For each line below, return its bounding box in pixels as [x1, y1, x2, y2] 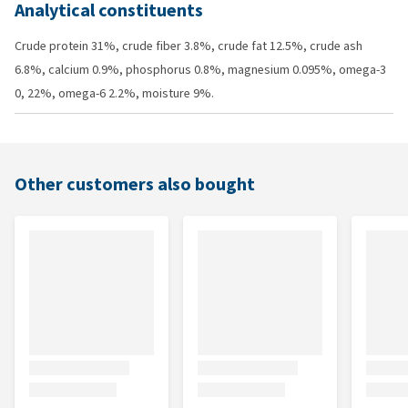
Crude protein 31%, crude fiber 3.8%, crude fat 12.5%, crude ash [15, 37, 362, 55]
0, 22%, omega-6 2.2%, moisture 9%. [15, 85, 214, 102]
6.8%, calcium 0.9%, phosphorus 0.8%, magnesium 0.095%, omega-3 [15, 61, 386, 78]
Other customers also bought [15, 172, 255, 197]
